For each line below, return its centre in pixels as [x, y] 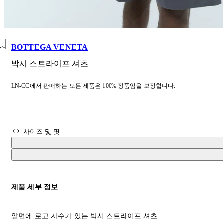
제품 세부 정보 [35, 186]
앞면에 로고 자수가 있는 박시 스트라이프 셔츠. [86, 216]
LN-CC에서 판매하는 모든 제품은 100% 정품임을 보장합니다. [94, 85]
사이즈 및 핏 [42, 131]
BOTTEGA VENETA [50, 47]
